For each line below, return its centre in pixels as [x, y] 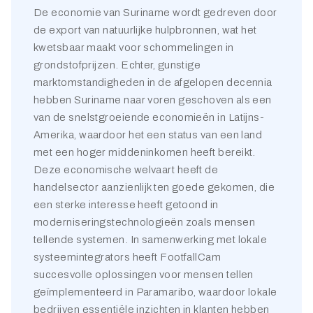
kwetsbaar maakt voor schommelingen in [134, 48]
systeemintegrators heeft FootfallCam [128, 257]
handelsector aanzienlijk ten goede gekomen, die [154, 187]
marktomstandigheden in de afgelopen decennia [153, 82]
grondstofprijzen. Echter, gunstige [117, 65]
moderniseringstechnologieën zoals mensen [144, 222]
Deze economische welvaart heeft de [126, 170]
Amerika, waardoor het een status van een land [148, 135]
